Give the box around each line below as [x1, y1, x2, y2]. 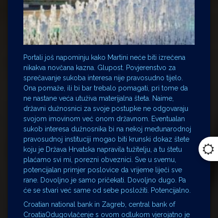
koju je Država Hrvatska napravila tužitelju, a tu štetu [23, 145, 182, 153]
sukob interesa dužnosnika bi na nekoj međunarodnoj [23, 125, 191, 133]
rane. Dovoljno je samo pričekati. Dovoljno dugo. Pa [23, 176, 186, 184]
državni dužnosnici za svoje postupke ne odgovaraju [23, 104, 188, 112]
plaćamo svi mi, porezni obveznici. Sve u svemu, [23, 155, 176, 163]
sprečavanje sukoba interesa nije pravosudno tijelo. [23, 73, 183, 82]
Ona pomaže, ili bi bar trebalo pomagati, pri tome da [23, 84, 188, 92]
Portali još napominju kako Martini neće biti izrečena [23, 53, 185, 61]
